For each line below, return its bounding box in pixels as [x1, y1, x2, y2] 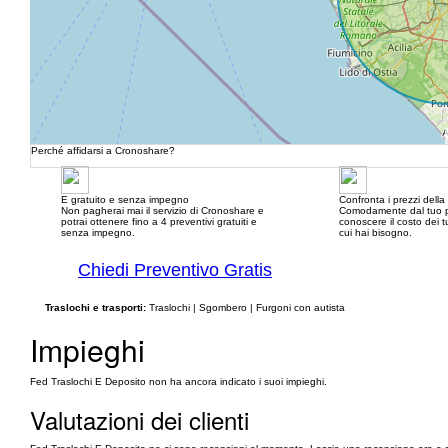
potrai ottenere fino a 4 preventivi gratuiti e [61, 216, 257, 227]
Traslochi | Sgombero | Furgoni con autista [146, 302, 345, 313]
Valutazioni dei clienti [30, 402, 249, 437]
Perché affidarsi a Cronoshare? [31, 145, 175, 156]
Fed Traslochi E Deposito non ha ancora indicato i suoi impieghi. [30, 376, 327, 387]
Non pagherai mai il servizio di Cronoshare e [61, 205, 264, 216]
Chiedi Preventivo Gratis [78, 260, 272, 280]
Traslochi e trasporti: [45, 302, 146, 313]
